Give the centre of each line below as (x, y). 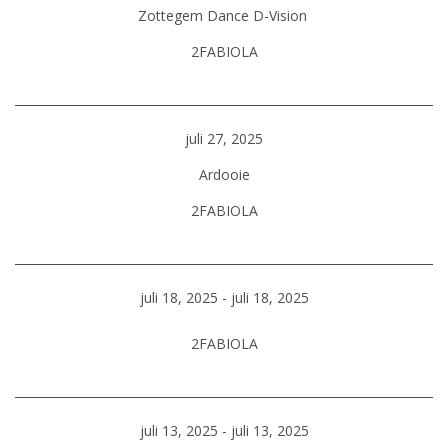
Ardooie (224, 174)
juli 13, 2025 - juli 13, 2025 (224, 430)
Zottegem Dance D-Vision (224, 15)
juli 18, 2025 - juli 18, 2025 (224, 297)
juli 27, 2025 (224, 138)
